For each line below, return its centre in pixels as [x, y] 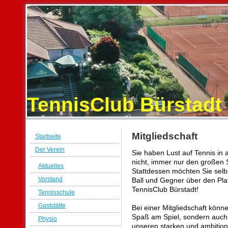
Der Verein [50, 149]
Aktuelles [51, 166]
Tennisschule [56, 192]
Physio [48, 219]
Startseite [48, 136]
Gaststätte [52, 205]
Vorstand [50, 179]
